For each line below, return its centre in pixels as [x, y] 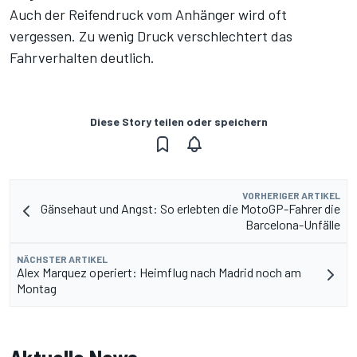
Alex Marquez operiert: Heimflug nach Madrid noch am [159, 272]
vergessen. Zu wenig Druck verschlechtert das [151, 35]
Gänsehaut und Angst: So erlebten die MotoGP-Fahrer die [190, 208]
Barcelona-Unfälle [293, 224]
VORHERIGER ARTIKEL [291, 195]
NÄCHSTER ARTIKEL [62, 259]
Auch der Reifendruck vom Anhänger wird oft [148, 14]
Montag [37, 288]
